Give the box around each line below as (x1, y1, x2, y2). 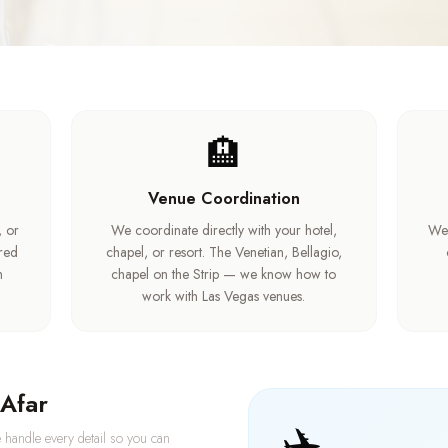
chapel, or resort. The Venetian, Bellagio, (105, 242, 342, 262)
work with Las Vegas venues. (142, 286, 306, 306)
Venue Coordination (147, 187, 300, 210)
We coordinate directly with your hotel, (110, 220, 337, 240)
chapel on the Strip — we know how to (111, 264, 337, 284)
